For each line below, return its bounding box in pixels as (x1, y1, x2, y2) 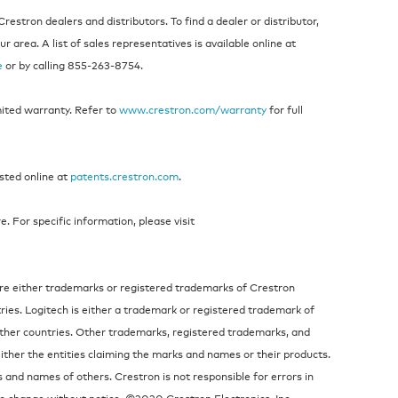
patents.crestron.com (70, 168, 179, 184)
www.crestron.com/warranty (119, 101, 267, 117)
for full (267, 101, 304, 117)
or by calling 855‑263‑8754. (3, 57, 144, 73)
